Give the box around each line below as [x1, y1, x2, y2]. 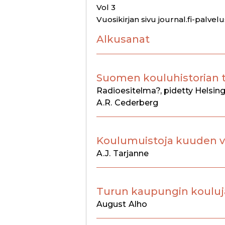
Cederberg [115, 97, 158, 107]
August [96, 199, 126, 209]
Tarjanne [113, 148, 149, 158]
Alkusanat [96, 33, 150, 45]
